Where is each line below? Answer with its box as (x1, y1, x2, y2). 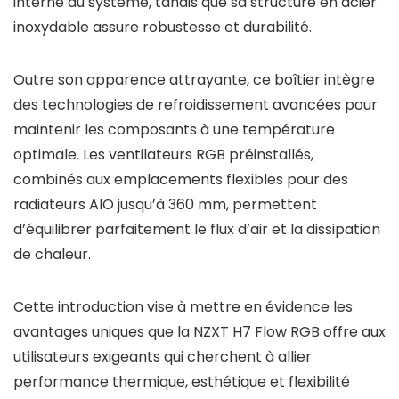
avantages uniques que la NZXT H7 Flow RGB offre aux (13, 322, 386, 342)
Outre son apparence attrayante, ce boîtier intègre (13, 69, 375, 90)
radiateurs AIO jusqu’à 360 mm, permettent (13, 194, 317, 215)
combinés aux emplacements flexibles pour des (13, 169, 348, 190)
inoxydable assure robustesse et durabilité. (13, 17, 312, 37)
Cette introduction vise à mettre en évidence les (13, 297, 353, 317)
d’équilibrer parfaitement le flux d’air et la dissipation (13, 219, 380, 240)
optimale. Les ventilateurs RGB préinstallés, (13, 144, 313, 165)
